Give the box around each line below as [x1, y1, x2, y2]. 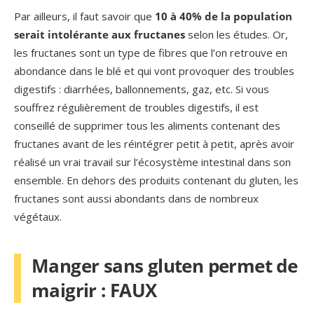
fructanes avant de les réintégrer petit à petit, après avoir [14, 136, 294, 151]
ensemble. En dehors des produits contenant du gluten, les [14, 172, 299, 187]
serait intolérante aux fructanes [14, 27, 185, 41]
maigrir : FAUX [32, 277, 157, 303]
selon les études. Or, [185, 27, 288, 41]
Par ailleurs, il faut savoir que [14, 8, 155, 23]
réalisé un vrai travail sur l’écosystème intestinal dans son [14, 154, 291, 169]
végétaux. [14, 209, 62, 224]
